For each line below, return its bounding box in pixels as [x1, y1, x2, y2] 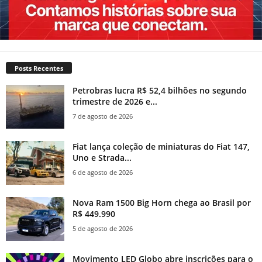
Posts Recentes [15, 64, 63, 73]
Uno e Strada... [73, 152, 132, 164]
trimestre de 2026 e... [73, 96, 157, 108]
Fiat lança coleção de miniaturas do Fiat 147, [73, 141, 250, 153]
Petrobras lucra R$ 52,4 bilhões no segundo [73, 85, 247, 96]
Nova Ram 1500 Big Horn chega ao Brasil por [73, 197, 251, 209]
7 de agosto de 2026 [73, 112, 133, 121]
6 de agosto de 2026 [73, 168, 133, 177]
